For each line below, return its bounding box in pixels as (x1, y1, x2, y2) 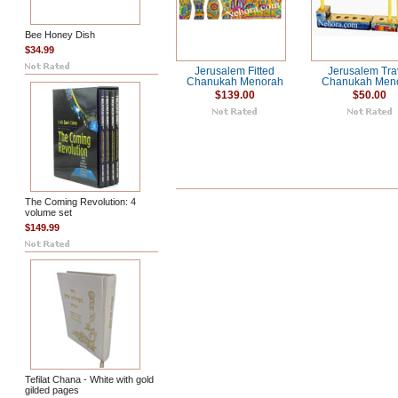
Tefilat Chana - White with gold (25, 374, 154, 385)
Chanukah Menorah (186, 76, 283, 87)
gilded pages (25, 385, 79, 395)
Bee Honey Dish (25, 29, 95, 40)
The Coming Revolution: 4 (25, 196, 136, 207)
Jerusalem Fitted (195, 66, 275, 76)
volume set (25, 207, 72, 218)
